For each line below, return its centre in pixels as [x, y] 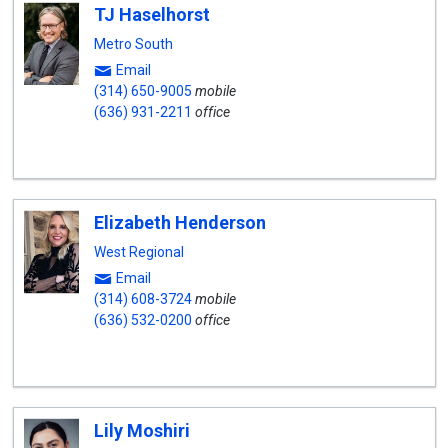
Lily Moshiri [141, 430]
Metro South [133, 44]
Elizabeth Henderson [179, 222]
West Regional [138, 252]
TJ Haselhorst [151, 14]
